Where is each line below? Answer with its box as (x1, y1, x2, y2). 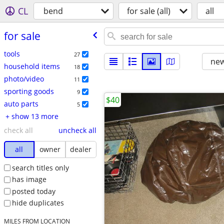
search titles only (11, 162, 69, 172)
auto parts (3, 98, 38, 108)
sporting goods (3, 86, 54, 96)
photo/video (3, 73, 44, 83)
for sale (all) (127, 5, 170, 16)
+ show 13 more (11, 111, 58, 121)
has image (11, 174, 46, 184)
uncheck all (58, 125, 96, 135)
